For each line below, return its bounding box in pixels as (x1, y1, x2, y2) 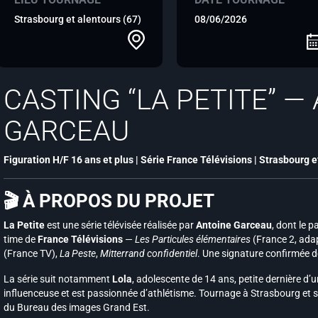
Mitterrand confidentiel (100, 248, 197, 259)
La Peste (60, 248, 96, 259)
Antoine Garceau (196, 219, 272, 231)
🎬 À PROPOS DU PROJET (4, 190, 214, 212)
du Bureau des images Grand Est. (4, 302, 150, 313)
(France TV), (4, 248, 60, 259)
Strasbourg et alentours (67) (14, 13, 141, 25)
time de (4, 234, 38, 245)
